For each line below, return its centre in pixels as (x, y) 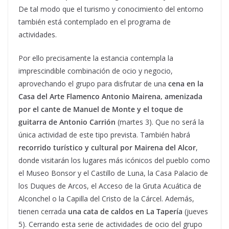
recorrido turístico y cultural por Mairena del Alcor (107, 147)
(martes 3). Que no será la (160, 122)
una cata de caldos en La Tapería (125, 211)
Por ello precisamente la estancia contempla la (96, 58)
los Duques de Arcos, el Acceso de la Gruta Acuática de (110, 186)
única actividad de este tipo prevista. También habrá (104, 135)
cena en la (185, 84)
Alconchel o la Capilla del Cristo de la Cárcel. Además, (106, 199)
